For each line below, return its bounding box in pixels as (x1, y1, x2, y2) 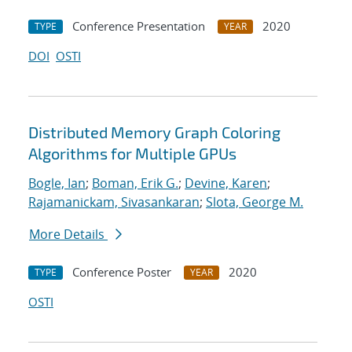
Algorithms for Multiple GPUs (28, 144, 236, 163)
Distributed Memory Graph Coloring (28, 123, 280, 142)
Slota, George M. (206, 193, 303, 211)
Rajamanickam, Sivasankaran (28, 193, 200, 211)
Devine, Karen (185, 174, 267, 192)
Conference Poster (72, 264, 171, 280)
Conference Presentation (72, 18, 205, 35)
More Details (29, 225, 108, 244)
